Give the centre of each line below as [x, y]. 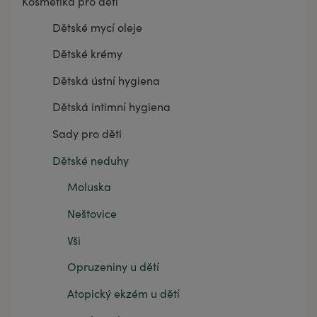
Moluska [89, 187]
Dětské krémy [87, 54]
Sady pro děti [87, 134]
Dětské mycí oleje [97, 27]
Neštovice [92, 214]
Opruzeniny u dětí [113, 267]
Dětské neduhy [90, 160]
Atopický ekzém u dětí [123, 294]
